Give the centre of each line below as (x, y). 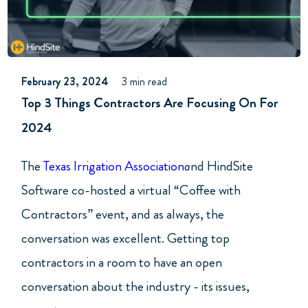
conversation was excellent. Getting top (125, 239)
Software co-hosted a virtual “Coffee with (131, 190)
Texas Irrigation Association (114, 166)
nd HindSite (222, 166)
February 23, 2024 (65, 81)
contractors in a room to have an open (122, 263)
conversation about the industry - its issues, (135, 287)
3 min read (144, 81)
